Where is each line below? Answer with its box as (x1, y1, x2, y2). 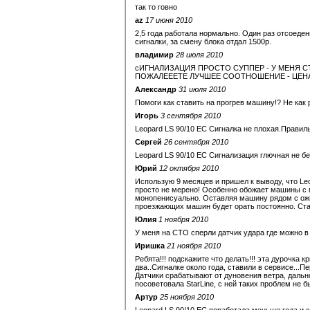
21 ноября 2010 (167, 241, 221, 250)
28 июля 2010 (176, 51, 223, 59)
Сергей (135, 138, 162, 146)
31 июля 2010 (179, 85, 226, 93)
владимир (135, 51, 174, 59)
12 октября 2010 (159, 164, 219, 172)
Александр (135, 85, 176, 93)
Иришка (135, 241, 165, 250)
